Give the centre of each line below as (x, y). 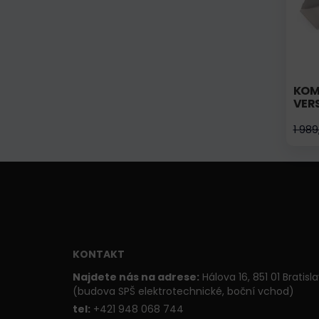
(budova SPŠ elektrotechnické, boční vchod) (183, 291)
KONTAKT (99, 254)
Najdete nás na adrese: (136, 277)
